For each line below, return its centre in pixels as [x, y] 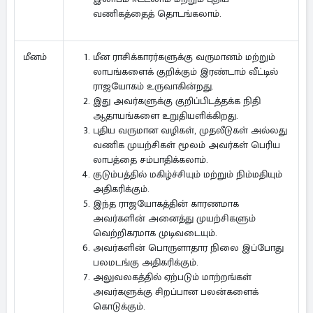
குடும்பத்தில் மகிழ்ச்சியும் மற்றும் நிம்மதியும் [188, 174]
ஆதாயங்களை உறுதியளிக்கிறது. [166, 116]
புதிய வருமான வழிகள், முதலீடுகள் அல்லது [190, 130]
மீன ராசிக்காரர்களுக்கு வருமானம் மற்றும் [184, 57]
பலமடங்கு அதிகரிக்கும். [146, 262]
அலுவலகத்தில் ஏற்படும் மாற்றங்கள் [172, 277]
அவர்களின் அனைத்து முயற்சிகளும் [174, 218]
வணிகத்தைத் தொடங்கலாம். [157, 14]
